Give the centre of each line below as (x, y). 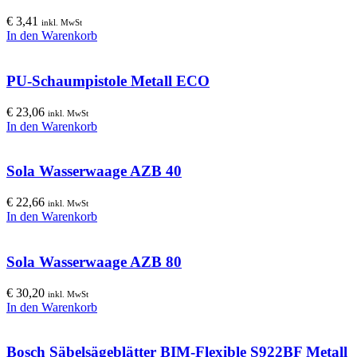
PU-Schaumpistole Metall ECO (108, 80)
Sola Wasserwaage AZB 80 (94, 261)
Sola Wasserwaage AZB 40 (94, 171)
